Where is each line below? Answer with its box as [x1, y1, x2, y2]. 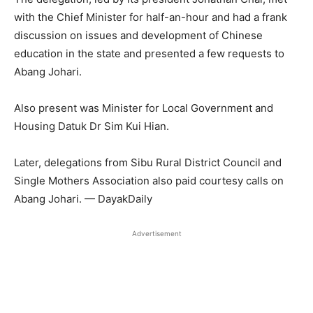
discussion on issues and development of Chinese [14, 28, 263, 42]
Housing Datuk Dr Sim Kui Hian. [14, 119, 169, 133]
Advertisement [131, 228, 182, 238]
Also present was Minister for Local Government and [14, 101, 273, 115]
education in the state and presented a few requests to [14, 46, 284, 60]
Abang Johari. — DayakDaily [14, 191, 152, 205]
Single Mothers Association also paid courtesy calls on [14, 173, 284, 187]
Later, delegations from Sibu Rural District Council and [14, 155, 282, 169]
